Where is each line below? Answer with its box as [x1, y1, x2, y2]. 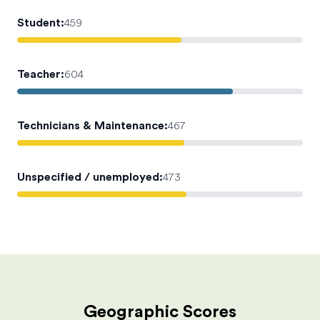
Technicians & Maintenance [17, 119, 164, 132]
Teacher [17, 68, 61, 81]
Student [17, 16, 61, 29]
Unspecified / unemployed [17, 171, 159, 184]
